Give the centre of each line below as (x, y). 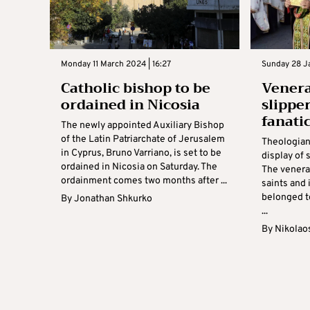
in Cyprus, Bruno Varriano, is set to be (141, 153)
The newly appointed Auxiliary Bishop (143, 126)
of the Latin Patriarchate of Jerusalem (143, 139)
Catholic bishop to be (136, 88)
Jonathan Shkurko (113, 199)
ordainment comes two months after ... (144, 181)
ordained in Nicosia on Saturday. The (139, 167)
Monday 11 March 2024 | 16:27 (116, 64)
